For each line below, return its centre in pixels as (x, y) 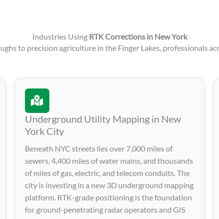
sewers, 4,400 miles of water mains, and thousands (109, 160)
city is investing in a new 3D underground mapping (109, 185)
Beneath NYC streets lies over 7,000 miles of (99, 148)
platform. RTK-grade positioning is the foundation (108, 197)
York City (44, 131)
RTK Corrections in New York (138, 36)
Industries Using (60, 36)
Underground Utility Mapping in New (103, 119)
